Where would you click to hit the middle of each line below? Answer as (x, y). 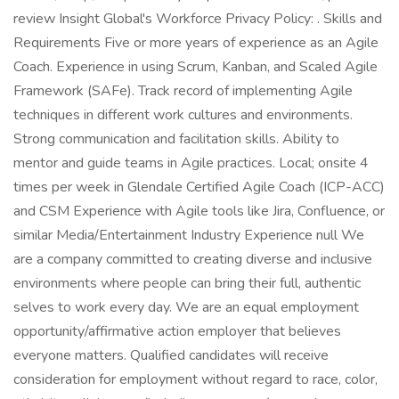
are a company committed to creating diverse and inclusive (193, 259)
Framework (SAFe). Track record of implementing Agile (183, 91)
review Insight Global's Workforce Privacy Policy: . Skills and (198, 19)
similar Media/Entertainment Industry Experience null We (189, 235)
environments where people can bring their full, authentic (187, 283)
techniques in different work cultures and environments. (183, 115)
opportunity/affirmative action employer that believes (177, 331)
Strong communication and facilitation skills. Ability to (176, 139)
